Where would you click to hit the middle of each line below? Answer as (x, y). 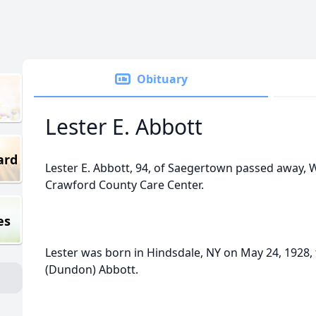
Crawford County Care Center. (124, 185)
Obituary (162, 79)
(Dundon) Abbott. (92, 269)
